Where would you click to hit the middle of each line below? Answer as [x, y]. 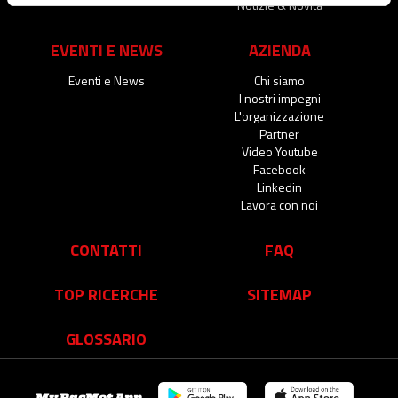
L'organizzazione [280, 115]
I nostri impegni [279, 98]
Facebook [280, 169]
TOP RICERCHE [107, 294]
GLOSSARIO [107, 338]
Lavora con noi [280, 204]
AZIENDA [279, 49]
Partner [280, 133]
